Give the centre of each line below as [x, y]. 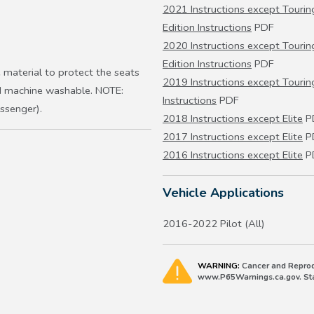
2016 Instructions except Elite [233, 155]
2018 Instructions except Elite [233, 119]
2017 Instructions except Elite [233, 137]
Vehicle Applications [223, 193]
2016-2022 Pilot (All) [214, 224]
